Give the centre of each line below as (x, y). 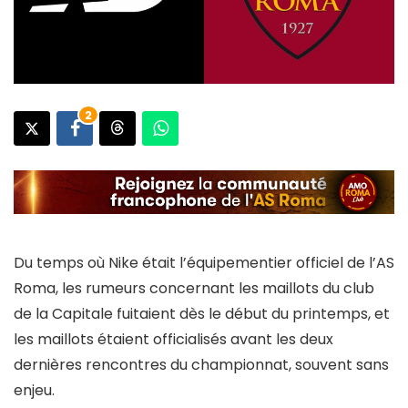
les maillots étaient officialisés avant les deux (173, 339)
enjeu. (34, 390)
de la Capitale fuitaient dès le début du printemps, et (202, 313)
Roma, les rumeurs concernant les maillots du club (194, 288)
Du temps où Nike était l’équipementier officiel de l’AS (204, 262)
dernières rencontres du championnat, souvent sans (201, 364)
